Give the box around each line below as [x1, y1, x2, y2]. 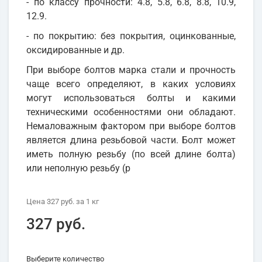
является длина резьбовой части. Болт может [26, 135, 236, 146]
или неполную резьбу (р [26, 163, 130, 174]
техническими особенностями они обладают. [26, 106, 236, 118]
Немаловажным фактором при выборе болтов [26, 120, 236, 132]
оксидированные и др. [26, 44, 125, 56]
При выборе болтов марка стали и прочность [26, 64, 236, 76]
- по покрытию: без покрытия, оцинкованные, [26, 30, 236, 42]
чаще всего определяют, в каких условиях [26, 78, 236, 90]
